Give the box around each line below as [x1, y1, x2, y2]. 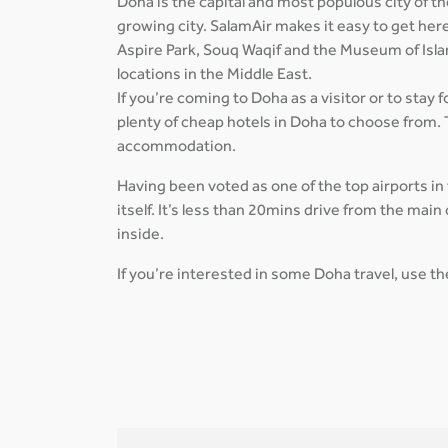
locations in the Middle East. [117, 67, 312, 84]
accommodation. [117, 139, 236, 156]
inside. [117, 227, 164, 244]
